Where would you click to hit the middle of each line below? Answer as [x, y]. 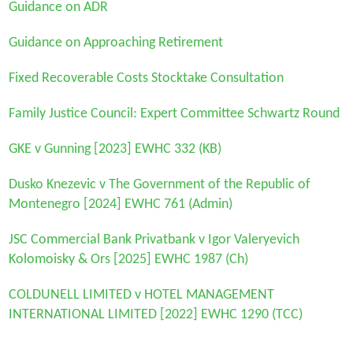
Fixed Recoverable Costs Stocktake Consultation [146, 78]
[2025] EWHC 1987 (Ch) [180, 259]
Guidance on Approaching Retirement [115, 43]
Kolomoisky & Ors [61, 259]
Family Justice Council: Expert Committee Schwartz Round [174, 113]
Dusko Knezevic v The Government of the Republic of [159, 184]
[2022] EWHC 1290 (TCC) [229, 314]
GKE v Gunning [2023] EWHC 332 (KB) [115, 149]
